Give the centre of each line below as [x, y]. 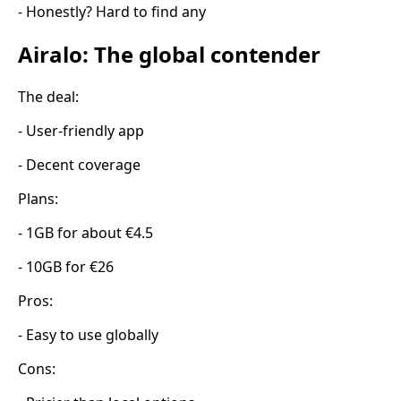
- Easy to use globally [88, 335]
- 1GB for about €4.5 [85, 233]
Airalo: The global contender [169, 55]
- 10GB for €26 [66, 267]
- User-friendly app [81, 131]
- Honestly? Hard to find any [112, 12]
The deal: [48, 97]
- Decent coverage [79, 165]
